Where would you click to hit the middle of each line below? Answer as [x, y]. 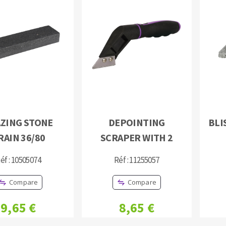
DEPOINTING [136, 123]
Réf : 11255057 [136, 160]
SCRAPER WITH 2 [136, 138]
